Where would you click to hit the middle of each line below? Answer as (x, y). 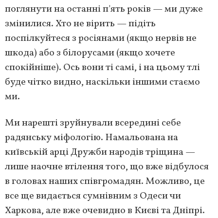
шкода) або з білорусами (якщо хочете (90, 53)
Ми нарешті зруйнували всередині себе (93, 123)
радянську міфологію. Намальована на (91, 138)
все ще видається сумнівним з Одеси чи (93, 196)
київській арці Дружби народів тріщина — (100, 153)
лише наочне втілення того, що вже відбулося (107, 167)
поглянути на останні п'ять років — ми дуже (104, 9)
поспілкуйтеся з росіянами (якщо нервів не (101, 39)
